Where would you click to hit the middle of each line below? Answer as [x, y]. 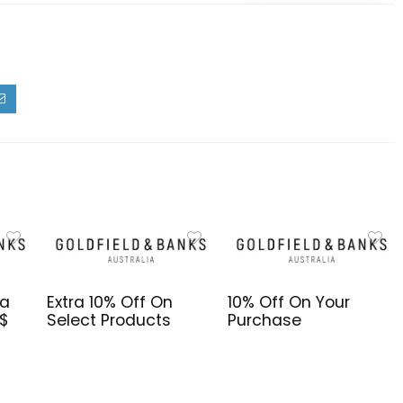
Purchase [264, 320]
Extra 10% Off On [110, 302]
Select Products [109, 320]
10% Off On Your [288, 302]
